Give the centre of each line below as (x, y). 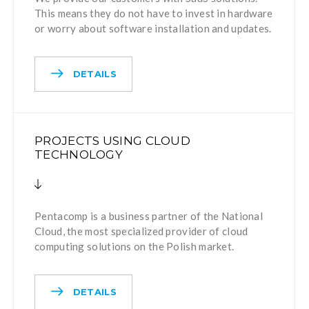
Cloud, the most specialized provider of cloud (141, 231)
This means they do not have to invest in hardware (154, 13)
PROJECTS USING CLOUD (113, 141)
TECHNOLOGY (79, 154)
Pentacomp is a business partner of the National (149, 216)
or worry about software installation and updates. (153, 28)
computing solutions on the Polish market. (134, 246)
